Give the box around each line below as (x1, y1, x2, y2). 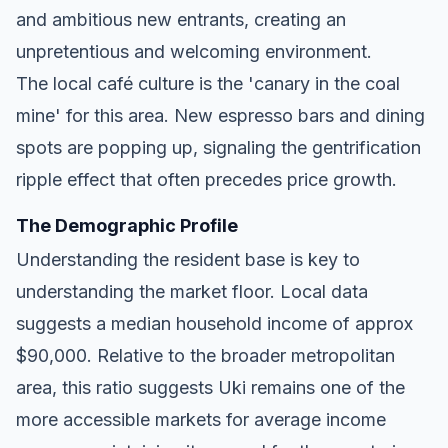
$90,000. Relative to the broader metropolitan (16, 344, 395, 366)
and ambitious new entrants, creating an (16, 8, 346, 30)
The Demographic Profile (16, 214, 238, 236)
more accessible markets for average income (16, 408, 386, 430)
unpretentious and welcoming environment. (16, 40, 372, 62)
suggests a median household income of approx (16, 312, 413, 334)
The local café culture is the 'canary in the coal (16, 72, 400, 94)
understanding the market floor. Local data (16, 280, 368, 302)
